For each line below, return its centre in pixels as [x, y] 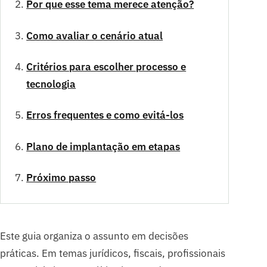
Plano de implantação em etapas [103, 146]
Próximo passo [61, 177]
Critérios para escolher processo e [106, 66]
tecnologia [51, 84]
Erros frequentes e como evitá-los [105, 115]
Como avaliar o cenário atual [95, 35]
